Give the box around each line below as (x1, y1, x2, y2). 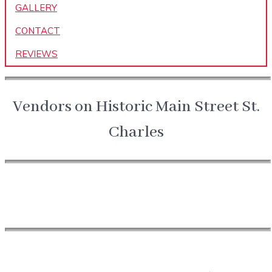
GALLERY (15, 2, 57, 14)
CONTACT (15, 25, 60, 37)
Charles (108, 122, 164, 143)
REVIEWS (15, 48, 58, 60)
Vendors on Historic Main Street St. (12, 97, 260, 118)
